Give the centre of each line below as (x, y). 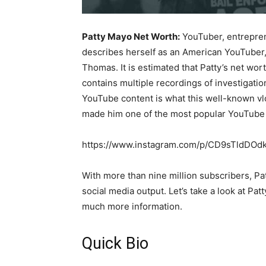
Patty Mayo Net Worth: (131, 37)
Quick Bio (115, 243)
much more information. (132, 206)
